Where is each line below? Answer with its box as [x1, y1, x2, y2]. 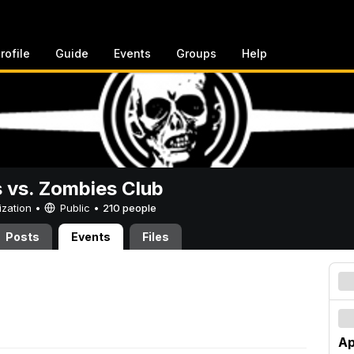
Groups [176, 47, 217, 60]
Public [57, 201, 93, 214]
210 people [103, 201, 156, 214]
